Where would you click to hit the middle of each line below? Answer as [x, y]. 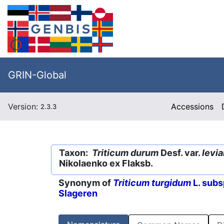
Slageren [78, 193]
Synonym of [86, 183]
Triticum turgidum [152, 183]
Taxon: [75, 153]
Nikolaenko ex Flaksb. [106, 163]
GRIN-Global [37, 75]
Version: [24, 106]
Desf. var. [180, 153]
